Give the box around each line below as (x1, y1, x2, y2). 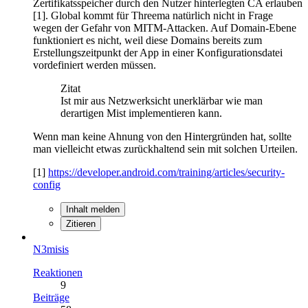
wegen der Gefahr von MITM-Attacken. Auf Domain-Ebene (33, 21, 296, 34)
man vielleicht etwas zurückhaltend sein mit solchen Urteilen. (33, 142, 298, 155)
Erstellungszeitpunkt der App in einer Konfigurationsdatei (33, 46, 283, 58)
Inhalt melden (66, 203, 120, 214)
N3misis (33, 243, 69, 255)
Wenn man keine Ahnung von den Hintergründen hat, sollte (33, 130, 291, 142)
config (33, 178, 60, 190)
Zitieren (66, 218, 96, 229)
